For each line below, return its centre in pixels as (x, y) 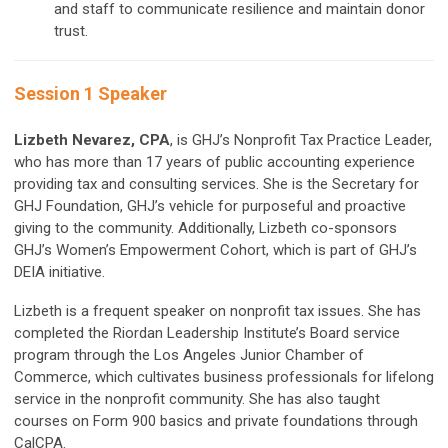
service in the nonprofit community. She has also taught (197, 399)
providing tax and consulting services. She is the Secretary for (216, 184)
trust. (71, 31)
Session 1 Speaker (90, 93)
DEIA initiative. (59, 272)
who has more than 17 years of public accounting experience (214, 162)
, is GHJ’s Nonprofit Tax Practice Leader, (301, 140)
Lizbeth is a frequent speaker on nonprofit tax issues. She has (217, 311)
